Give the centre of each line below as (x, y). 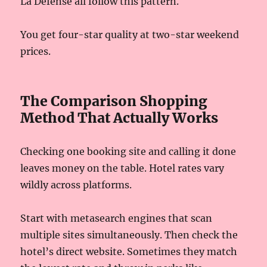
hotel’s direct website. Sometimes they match (129, 251)
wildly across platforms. (76, 184)
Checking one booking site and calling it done (128, 151)
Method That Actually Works (119, 117)
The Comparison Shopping (114, 101)
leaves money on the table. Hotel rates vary (122, 168)
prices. (36, 51)
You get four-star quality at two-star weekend (130, 34)
